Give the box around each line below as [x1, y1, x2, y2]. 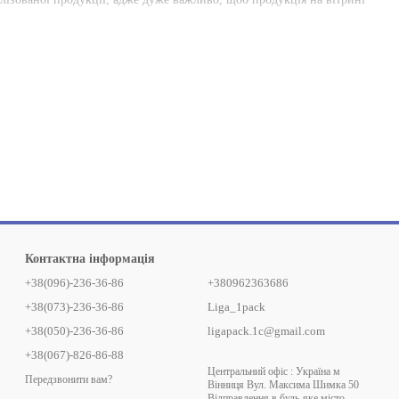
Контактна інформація [25, 252, 155, 265]
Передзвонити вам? [25, 372, 112, 386]
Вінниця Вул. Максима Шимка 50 [208, 379, 359, 391]
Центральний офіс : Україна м [208, 365, 340, 378]
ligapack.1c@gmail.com [208, 324, 325, 338]
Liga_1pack [208, 300, 265, 313]
